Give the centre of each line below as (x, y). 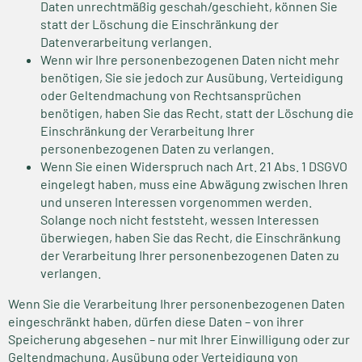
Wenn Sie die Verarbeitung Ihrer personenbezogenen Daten (177, 303)
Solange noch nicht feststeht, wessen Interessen (180, 219)
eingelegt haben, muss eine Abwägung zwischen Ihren (194, 184)
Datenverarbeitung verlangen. (126, 42)
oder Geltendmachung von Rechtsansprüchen (171, 95)
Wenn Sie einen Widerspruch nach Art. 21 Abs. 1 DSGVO (194, 166)
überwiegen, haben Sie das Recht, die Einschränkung (191, 237)
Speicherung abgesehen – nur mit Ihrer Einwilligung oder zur (179, 339)
